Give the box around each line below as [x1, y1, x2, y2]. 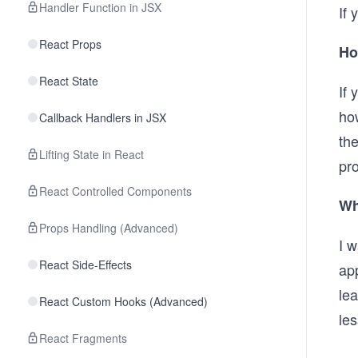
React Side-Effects [39, 257, 132, 272]
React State [39, 73, 98, 89]
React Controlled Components [39, 183, 192, 199]
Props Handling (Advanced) [39, 220, 178, 236]
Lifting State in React [39, 146, 144, 162]
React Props [39, 36, 101, 52]
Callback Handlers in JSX [39, 109, 166, 125]
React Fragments [39, 330, 127, 346]
